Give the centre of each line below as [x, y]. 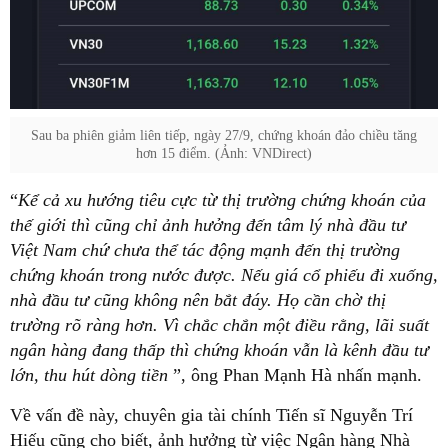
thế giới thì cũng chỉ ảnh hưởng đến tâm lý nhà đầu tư [208, 225]
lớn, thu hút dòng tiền [91, 375]
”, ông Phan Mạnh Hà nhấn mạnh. [297, 375]
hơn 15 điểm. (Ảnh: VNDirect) [224, 154]
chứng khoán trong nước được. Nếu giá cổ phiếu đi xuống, [224, 275]
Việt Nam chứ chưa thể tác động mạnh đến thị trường [205, 250]
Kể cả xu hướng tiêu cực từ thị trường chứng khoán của [222, 200]
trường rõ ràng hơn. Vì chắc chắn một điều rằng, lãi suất [219, 325]
